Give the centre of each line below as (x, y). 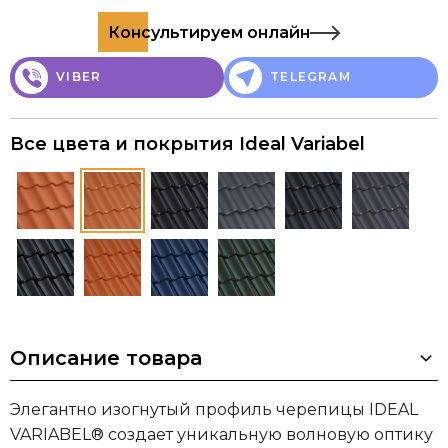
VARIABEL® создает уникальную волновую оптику (221, 435)
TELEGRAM (308, 77)
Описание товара (106, 358)
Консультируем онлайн (209, 33)
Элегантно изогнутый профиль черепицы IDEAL (214, 410)
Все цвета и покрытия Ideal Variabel (187, 144)
